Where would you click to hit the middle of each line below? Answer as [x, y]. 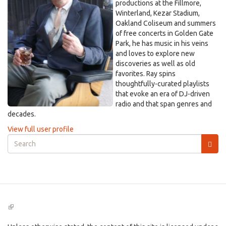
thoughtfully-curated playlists [162, 84]
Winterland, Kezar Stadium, [158, 13]
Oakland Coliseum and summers [166, 23]
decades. [22, 114]
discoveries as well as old [155, 64]
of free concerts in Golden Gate [164, 33]
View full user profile [41, 129]
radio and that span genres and [164, 104]
